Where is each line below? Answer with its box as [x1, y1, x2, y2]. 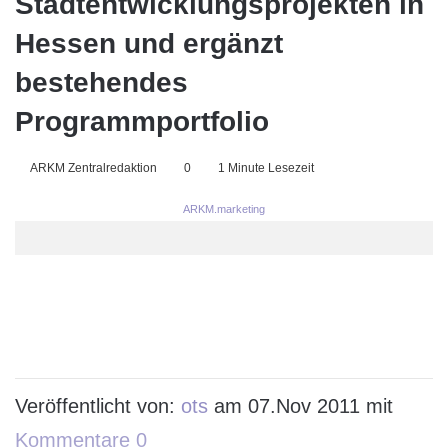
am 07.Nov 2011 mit [208, 395, 393, 418]
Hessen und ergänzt [15, 28, 283, 60]
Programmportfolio [15, 106, 269, 138]
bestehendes [15, 67, 188, 99]
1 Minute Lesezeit [215, 161, 314, 176]
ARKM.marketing [183, 203, 265, 216]
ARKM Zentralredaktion [30, 161, 157, 176]
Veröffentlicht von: [15, 395, 181, 418]
